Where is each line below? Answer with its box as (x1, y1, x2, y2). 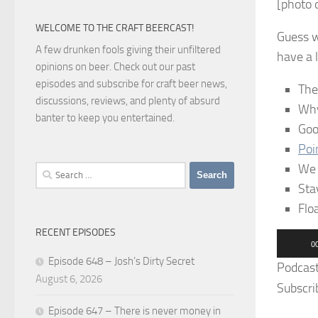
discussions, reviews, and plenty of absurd (35, 94, 220, 107)
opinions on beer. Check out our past (35, 60, 195, 73)
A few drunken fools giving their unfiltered (35, 43, 221, 56)
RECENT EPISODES (35, 226, 116, 238)
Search (35, 163, 65, 176)
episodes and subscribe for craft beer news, (35, 77, 227, 90)
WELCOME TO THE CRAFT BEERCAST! (35, 21, 194, 34)
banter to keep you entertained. (35, 111, 175, 124)
